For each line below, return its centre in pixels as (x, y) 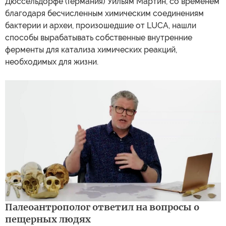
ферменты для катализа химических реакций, (91, 49)
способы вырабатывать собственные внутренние (99, 37)
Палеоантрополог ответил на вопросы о (102, 207)
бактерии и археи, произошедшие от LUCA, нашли (101, 25)
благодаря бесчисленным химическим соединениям (104, 13)
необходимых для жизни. (52, 62)
